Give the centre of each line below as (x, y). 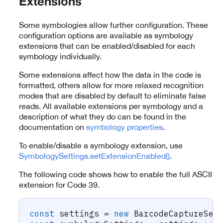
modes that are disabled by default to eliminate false (112, 96)
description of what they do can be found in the (103, 117)
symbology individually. (60, 56)
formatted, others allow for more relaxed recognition (111, 85)
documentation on (53, 127)
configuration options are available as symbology (106, 36)
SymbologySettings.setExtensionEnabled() (94, 156)
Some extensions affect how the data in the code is (110, 75)
